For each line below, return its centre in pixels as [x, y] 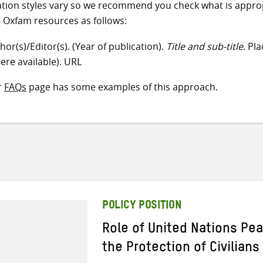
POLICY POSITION [142, 206]
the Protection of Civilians [181, 250]
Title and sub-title [205, 46]
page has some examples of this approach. [122, 87]
